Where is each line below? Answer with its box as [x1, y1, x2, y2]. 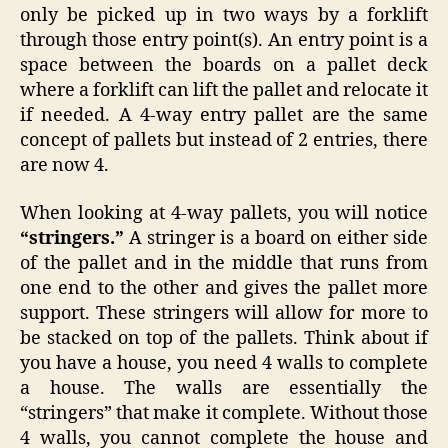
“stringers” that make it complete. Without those [20, 401, 428, 425]
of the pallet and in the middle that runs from [20, 251, 428, 275]
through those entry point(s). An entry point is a [20, 29, 428, 53]
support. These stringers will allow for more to [20, 301, 428, 325]
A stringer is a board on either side [129, 226, 428, 250]
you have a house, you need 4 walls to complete [20, 351, 428, 375]
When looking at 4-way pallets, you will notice [20, 201, 428, 225]
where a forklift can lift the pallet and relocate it [20, 79, 428, 103]
